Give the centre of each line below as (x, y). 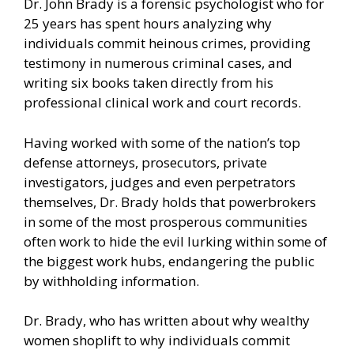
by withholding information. (111, 281)
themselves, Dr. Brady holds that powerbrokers (170, 201)
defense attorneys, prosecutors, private (145, 162)
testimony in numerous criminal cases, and (158, 63)
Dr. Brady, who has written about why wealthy (167, 321)
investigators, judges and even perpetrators (160, 182)
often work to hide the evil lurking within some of (175, 241)
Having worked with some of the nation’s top (162, 142)
